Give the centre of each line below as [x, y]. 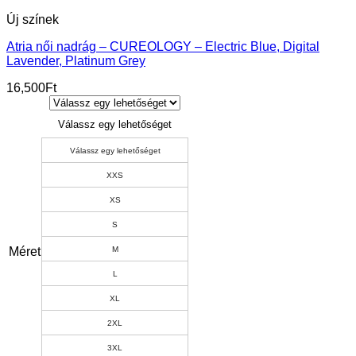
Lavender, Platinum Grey [76, 60]
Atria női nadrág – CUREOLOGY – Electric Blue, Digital [163, 46]
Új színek [33, 19]
